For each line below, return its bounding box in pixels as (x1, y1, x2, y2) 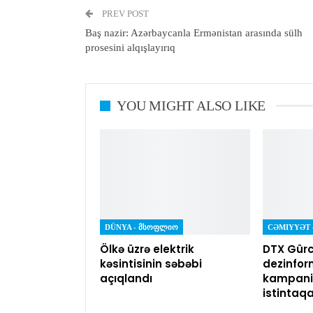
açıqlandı (100, 270, 152, 286)
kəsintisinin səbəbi (100, 256, 202, 271)
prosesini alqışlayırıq (85, 42, 175, 54)
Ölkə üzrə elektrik (100, 241, 194, 256)
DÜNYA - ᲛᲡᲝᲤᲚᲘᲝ (105, 222, 178, 231)
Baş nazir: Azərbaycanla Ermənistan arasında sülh (85, 27, 303, 39)
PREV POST (100, 8, 149, 20)
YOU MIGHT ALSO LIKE (117, 98, 266, 114)
